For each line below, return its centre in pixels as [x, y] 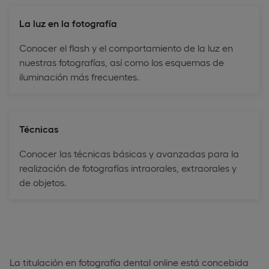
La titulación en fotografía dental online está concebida [129, 262]
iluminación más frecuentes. [79, 76]
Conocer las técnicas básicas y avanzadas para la [129, 153]
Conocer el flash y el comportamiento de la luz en [126, 47]
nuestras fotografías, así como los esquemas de [122, 62]
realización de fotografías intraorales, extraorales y [128, 168]
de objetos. [43, 182]
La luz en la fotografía [68, 23]
